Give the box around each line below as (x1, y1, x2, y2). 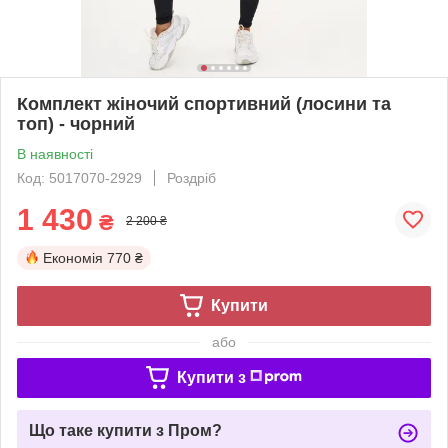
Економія (43, 249, 103, 266)
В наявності (17, 145, 93, 162)
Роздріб (167, 169, 216, 186)
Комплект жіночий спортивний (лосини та (17, 93, 391, 114)
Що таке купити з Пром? (29, 421, 222, 439)
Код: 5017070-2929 (17, 169, 142, 186)
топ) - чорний (17, 113, 135, 134)
